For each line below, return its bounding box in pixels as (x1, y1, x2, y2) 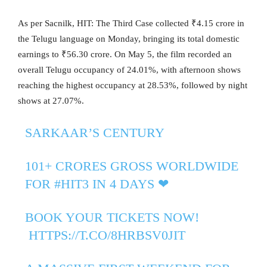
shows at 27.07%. (18, 95, 84, 105)
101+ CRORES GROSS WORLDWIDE (24, 158, 238, 173)
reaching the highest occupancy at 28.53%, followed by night (18, 80, 247, 90)
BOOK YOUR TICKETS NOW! (24, 209, 199, 225)
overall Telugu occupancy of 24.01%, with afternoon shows (18, 64, 241, 74)
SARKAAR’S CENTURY (24, 125, 164, 140)
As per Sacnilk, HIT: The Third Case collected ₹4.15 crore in (18, 18, 244, 28)
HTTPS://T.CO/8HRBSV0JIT (28, 227, 185, 243)
